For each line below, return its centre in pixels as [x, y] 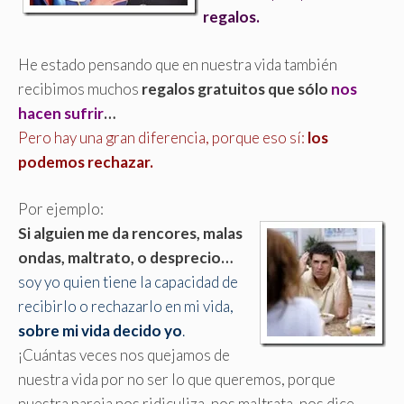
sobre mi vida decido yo [100, 331]
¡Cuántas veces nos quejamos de [124, 355]
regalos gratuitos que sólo [236, 88]
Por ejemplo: [61, 209]
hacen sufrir [61, 113]
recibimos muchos [80, 88]
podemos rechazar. [86, 161]
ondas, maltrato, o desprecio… [125, 258]
